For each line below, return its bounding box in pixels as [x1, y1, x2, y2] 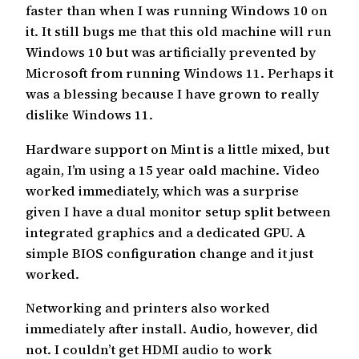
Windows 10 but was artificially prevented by [26, 43, 316, 62]
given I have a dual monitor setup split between [26, 202, 331, 220]
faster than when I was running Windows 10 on [26, 2, 328, 20]
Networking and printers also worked [26, 298, 270, 317]
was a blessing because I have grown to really [26, 85, 319, 103]
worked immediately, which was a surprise [26, 181, 299, 200]
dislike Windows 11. [26, 106, 153, 124]
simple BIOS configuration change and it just [26, 244, 313, 262]
